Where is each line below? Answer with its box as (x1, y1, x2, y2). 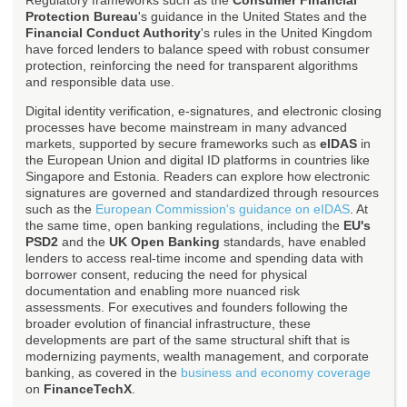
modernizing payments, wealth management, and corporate (25, 349, 369, 364)
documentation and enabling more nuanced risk (25, 283, 300, 299)
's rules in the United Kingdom (201, 25, 372, 41)
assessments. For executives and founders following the (25, 300, 348, 315)
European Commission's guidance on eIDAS (95, 202, 350, 217)
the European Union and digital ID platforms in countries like (25, 153, 370, 168)
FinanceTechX (44, 382, 132, 397)
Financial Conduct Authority (25, 25, 201, 41)
